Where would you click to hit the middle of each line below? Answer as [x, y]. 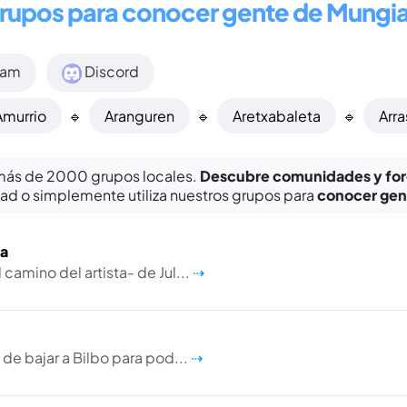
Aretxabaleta [277, 115]
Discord [111, 72]
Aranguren [140, 115]
